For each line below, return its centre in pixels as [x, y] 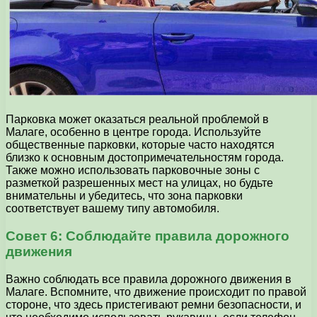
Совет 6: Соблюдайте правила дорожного [148, 236]
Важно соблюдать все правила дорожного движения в [149, 279]
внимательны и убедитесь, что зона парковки [124, 196]
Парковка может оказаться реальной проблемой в [137, 120]
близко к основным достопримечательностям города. [145, 158]
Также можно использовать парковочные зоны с [133, 171]
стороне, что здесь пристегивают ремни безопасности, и [154, 304]
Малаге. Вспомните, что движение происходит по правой [156, 292]
